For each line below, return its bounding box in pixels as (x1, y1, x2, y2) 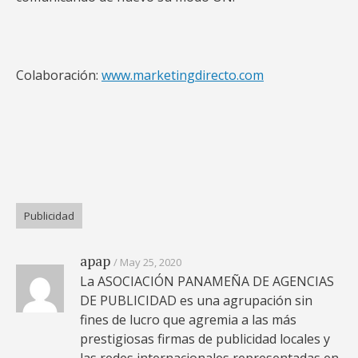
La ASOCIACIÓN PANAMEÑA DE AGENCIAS (80, 272, 334, 290)
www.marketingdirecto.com (101, 66, 264, 84)
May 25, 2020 (120, 255, 181, 269)
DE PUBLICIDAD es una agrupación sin (80, 292, 312, 309)
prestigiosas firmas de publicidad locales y (80, 330, 330, 348)
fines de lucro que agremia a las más (80, 311, 296, 328)
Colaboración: (16, 66, 101, 84)
